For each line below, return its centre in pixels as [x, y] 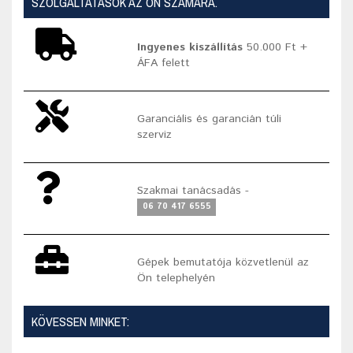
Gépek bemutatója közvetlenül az [223, 262]
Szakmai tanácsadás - [193, 190]
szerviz [155, 134]
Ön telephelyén [176, 278]
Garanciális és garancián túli [210, 119]
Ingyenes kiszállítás [190, 47]
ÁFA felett [164, 63]
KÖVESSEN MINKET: [80, 321]
